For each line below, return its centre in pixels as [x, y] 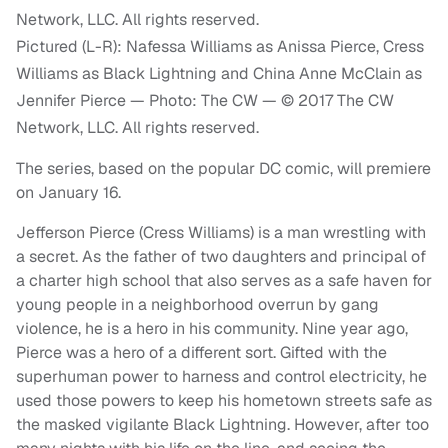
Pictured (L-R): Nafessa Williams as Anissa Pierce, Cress [220, 47]
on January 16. [68, 193]
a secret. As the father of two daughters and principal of [221, 257]
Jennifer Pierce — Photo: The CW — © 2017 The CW [205, 101]
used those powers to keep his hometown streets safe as [224, 401]
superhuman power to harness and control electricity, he [221, 377]
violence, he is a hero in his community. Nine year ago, [212, 329]
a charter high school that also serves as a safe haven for [224, 281]
